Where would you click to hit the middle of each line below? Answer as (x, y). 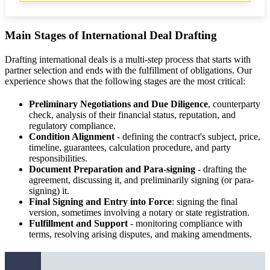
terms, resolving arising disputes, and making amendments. (140, 234)
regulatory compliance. (72, 126)
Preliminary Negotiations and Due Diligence (118, 104)
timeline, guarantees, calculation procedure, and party (130, 148)
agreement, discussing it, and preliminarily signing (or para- (141, 180)
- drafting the (221, 169)
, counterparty (234, 104)
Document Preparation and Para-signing (112, 169)
